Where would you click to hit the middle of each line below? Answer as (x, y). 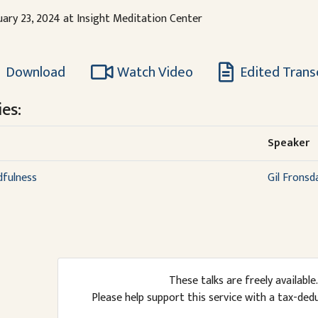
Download (34, 72)
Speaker (288, 143)
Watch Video (155, 72)
